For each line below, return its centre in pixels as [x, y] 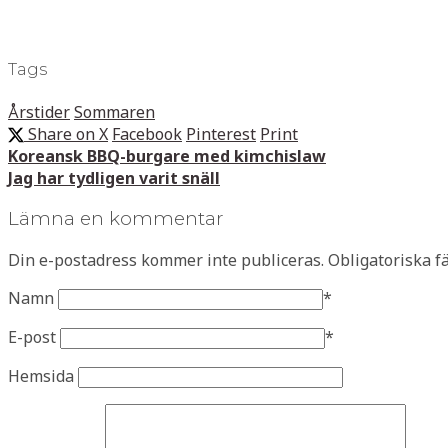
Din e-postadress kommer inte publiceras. [166, 259]
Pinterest [221, 133]
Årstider [39, 111]
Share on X [66, 133]
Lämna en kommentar [115, 219]
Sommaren [114, 111]
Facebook [147, 133]
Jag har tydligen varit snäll [114, 177]
